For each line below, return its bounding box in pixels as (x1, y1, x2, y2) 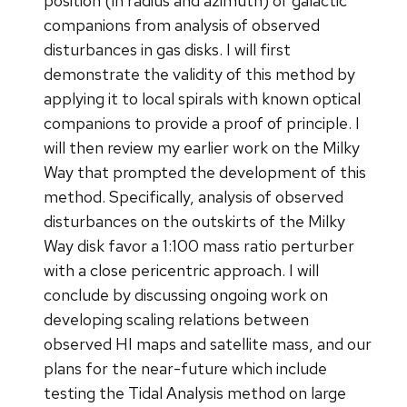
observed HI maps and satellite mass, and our (44, 333, 372, 355)
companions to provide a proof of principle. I (44, 113, 360, 134)
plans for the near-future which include (44, 358, 327, 380)
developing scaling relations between (44, 309, 309, 331)
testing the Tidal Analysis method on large (44, 382, 346, 404)
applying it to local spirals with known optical (44, 88, 361, 110)
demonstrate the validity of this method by (44, 64, 355, 85)
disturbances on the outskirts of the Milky (44, 211, 345, 233)
